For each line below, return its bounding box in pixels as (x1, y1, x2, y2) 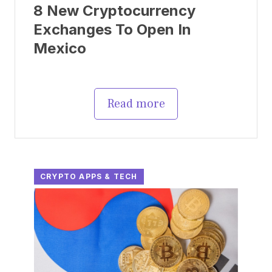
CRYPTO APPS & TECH (40, 172, 138, 181)
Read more (107, 96, 165, 112)
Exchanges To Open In (33, 21, 191, 38)
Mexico (33, 39, 86, 57)
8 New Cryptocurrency (33, 2, 195, 19)
